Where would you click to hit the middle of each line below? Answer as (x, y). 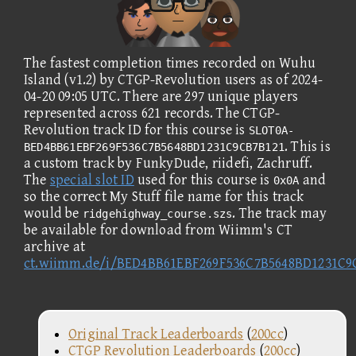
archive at (54, 246)
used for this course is (203, 180)
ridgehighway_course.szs (157, 213)
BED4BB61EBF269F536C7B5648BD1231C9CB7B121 (155, 147)
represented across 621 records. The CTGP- (152, 113)
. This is (308, 146)
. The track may (280, 213)
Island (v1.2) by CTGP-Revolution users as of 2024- (174, 79)
